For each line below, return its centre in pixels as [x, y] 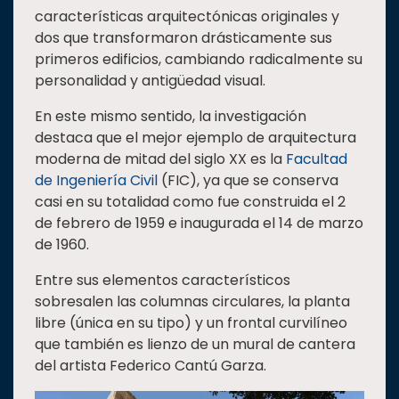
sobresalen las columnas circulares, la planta [192, 302]
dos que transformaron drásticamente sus [183, 38]
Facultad [317, 159]
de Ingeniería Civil [96, 181]
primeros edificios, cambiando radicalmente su [199, 60]
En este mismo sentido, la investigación [171, 117]
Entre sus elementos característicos [163, 281]
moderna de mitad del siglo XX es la [160, 159]
